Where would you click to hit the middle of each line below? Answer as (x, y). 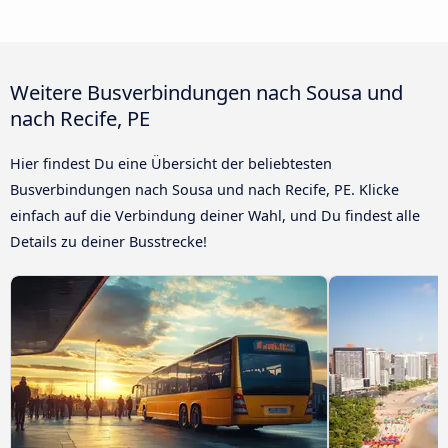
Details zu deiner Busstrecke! (108, 241)
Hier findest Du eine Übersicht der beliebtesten (171, 163)
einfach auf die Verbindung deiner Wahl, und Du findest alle (215, 215)
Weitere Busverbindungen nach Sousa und (206, 91)
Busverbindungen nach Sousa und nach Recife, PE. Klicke (204, 189)
